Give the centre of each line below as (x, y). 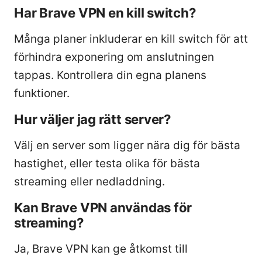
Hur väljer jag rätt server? (93, 119)
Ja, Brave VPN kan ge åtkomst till (101, 249)
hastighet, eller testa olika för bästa (107, 163)
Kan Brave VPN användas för (103, 207)
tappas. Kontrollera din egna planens (110, 75)
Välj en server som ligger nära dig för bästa (127, 145)
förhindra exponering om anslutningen (114, 57)
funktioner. (42, 93)
